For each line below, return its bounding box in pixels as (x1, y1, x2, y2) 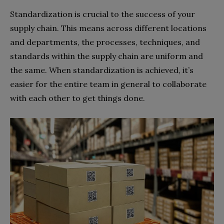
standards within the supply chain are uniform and (10, 50, 203, 61)
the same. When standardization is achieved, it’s (10, 64, 193, 75)
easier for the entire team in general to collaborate (10, 78, 206, 89)
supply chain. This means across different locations (10, 22, 206, 33)
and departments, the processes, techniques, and (10, 36, 200, 47)
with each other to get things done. (10, 92, 145, 103)
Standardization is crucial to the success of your (10, 8, 195, 19)
